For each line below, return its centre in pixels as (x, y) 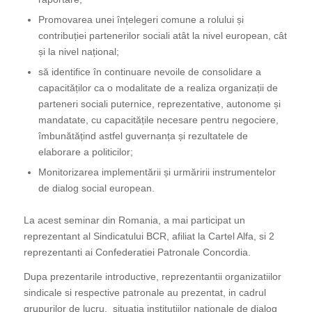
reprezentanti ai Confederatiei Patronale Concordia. (137, 252)
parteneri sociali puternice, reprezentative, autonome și (159, 103)
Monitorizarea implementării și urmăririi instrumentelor (157, 172)
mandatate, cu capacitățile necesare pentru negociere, (158, 119)
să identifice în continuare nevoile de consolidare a (149, 71)
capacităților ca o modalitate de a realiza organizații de (158, 87)
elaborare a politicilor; (85, 151)
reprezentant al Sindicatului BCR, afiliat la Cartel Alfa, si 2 (149, 236)
